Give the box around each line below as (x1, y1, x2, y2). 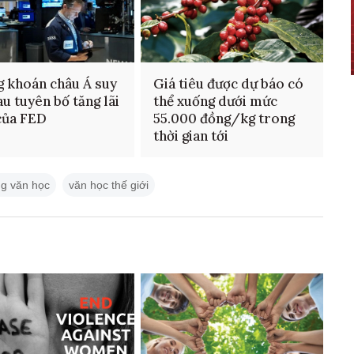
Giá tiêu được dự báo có (153, 74, 303, 92)
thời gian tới (153, 126, 228, 145)
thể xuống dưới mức (153, 92, 277, 110)
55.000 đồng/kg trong (153, 109, 295, 127)
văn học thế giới (69, 178, 149, 191)
